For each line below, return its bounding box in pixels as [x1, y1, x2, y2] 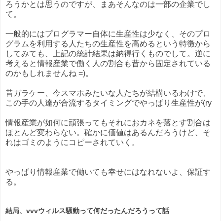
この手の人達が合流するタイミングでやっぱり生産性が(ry [5, 98, 212, 107]
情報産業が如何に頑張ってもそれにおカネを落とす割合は [5, 118, 211, 127]
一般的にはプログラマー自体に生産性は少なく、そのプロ [5, 29, 211, 38]
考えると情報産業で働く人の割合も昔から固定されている [5, 59, 211, 68]
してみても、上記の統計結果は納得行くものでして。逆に [5, 49, 211, 58]
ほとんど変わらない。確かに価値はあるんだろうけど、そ [5, 128, 211, 137]
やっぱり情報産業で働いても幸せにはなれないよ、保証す [5, 167, 211, 176]
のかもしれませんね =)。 [5, 69, 93, 77]
